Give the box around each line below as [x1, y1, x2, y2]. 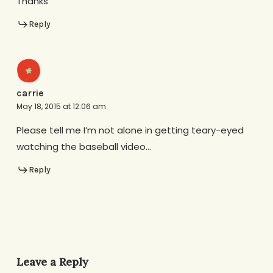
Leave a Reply [16, 254, 88, 269]
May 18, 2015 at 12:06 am [16, 101, 106, 112]
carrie [16, 87, 44, 99]
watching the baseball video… [16, 140, 151, 153]
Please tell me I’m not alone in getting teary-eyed [16, 123, 244, 136]
